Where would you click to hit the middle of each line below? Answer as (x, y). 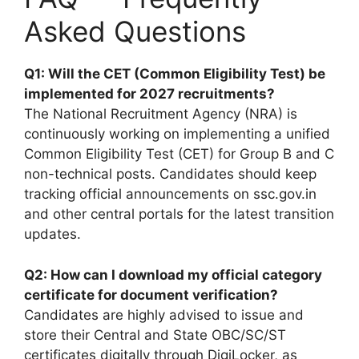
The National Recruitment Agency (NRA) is (161, 114)
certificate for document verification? (151, 294)
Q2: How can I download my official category (173, 274)
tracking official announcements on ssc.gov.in (170, 194)
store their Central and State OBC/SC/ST (155, 335)
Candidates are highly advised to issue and (164, 315)
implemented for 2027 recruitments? (149, 94)
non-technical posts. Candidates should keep (170, 174)
